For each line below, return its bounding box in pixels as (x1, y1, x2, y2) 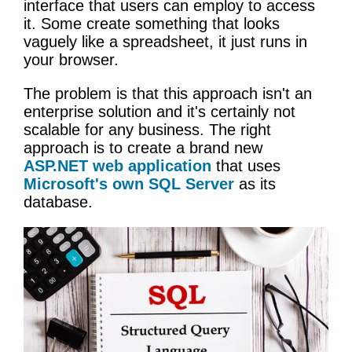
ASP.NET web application (24, 156, 211, 174)
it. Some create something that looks (24, 14, 280, 32)
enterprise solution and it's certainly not (24, 102, 295, 120)
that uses (211, 156, 280, 174)
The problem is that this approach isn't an (24, 84, 312, 102)
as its (234, 174, 276, 192)
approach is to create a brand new (24, 138, 262, 156)
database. (24, 192, 93, 211)
